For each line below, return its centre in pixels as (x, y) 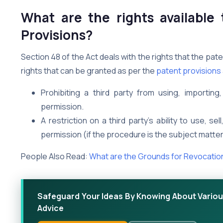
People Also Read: (55, 156)
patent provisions (189, 70)
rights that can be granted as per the (89, 70)
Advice (51, 208)
